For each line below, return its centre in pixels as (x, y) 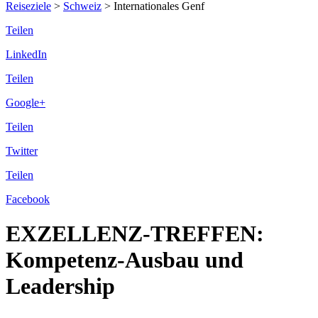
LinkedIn (26, 54)
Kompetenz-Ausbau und (125, 260)
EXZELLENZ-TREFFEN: (135, 234)
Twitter (22, 150)
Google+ (26, 102)
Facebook (28, 199)
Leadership (60, 286)
